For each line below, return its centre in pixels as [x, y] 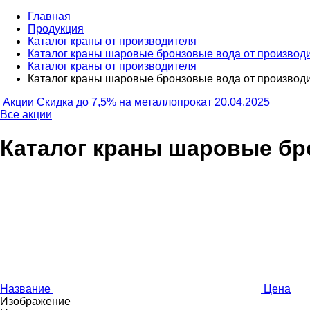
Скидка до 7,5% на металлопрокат [124, 102]
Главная [49, 16]
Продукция [56, 29]
